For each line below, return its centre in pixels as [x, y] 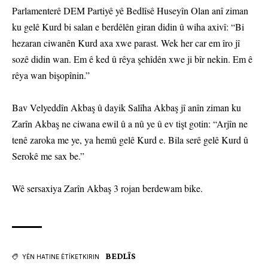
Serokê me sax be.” [48, 156]
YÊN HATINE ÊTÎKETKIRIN [61, 257]
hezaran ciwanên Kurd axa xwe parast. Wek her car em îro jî [126, 43]
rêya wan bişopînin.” [51, 75]
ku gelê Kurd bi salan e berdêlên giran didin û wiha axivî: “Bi [128, 27]
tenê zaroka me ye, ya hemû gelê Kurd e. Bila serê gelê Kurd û [130, 140]
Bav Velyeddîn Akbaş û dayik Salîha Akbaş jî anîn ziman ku [127, 108]
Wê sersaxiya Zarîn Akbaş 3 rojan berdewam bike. [107, 188]
